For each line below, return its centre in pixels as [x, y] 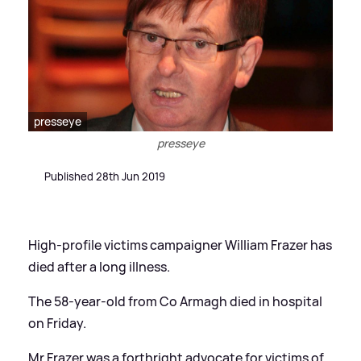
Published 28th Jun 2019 [105, 176]
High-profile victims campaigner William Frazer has [180, 245]
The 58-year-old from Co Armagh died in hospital [175, 301]
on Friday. [57, 323]
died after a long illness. [99, 266]
